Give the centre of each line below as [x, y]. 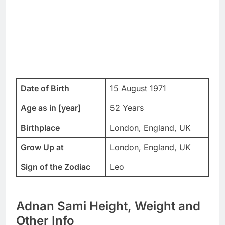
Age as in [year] [51, 108]
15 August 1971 [138, 88]
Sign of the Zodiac [55, 166]
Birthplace [40, 127]
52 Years [127, 108]
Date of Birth [45, 88]
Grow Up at [42, 147]
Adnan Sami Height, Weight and [108, 206]
